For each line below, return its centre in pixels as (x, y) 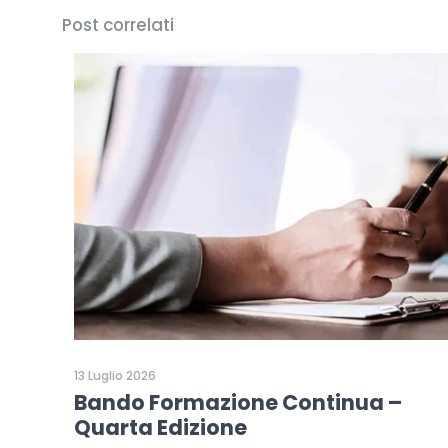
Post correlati (118, 25)
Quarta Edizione (160, 428)
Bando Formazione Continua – (238, 403)
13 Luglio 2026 (115, 376)
